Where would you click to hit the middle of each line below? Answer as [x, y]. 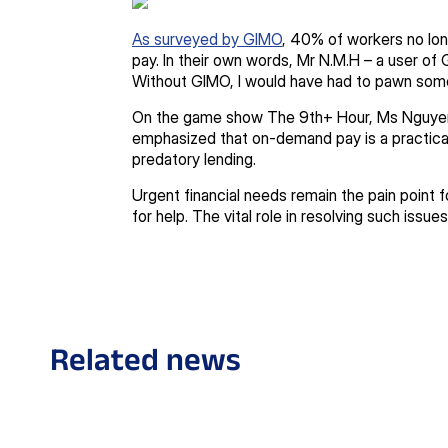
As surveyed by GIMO [207, 38]
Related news [145, 358]
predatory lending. [198, 158]
